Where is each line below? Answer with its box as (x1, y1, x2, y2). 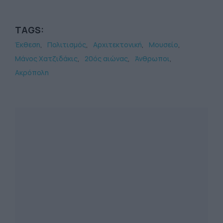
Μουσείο (149, 39, 178, 49)
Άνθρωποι (135, 53, 170, 63)
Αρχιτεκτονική (93, 39, 142, 49)
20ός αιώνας (85, 53, 128, 63)
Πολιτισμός (47, 39, 86, 49)
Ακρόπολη (15, 67, 49, 77)
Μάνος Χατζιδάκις (15, 53, 78, 63)
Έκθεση (15, 39, 40, 49)
